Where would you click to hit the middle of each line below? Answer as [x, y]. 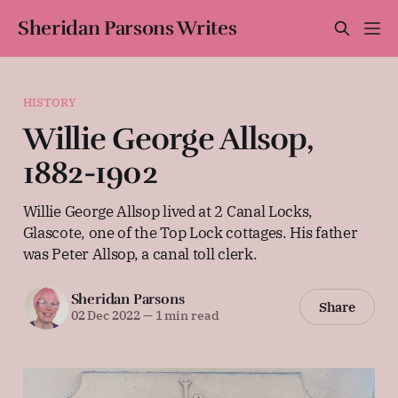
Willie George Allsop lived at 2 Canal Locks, [168, 211]
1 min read [186, 316]
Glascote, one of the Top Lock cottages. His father [190, 232]
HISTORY [50, 102]
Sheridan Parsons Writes [127, 28]
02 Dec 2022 [105, 316]
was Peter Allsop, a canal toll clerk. [140, 253]
